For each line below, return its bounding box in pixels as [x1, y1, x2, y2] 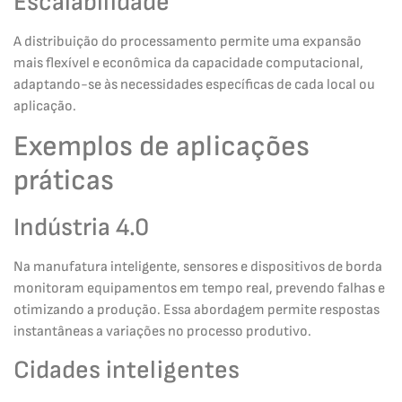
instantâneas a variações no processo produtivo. [13, 322, 311, 340]
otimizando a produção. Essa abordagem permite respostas [13, 301, 380, 319]
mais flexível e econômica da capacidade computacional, [13, 54, 363, 72]
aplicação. [13, 97, 76, 115]
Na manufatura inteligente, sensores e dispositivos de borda [13, 258, 382, 275]
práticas [13, 162, 114, 198]
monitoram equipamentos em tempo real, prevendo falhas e [13, 279, 385, 297]
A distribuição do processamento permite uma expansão [13, 32, 362, 50]
